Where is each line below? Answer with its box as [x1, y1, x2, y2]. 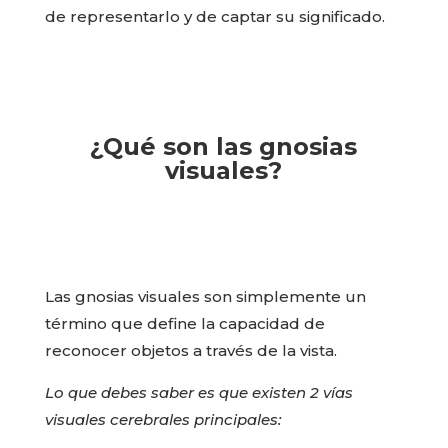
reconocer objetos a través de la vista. [44, 340, 337, 360]
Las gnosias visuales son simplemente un [44, 286, 366, 306]
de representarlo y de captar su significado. [44, 6, 385, 26]
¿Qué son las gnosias [90, 131, 358, 161]
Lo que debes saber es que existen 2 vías [44, 382, 353, 402]
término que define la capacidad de [44, 313, 325, 333]
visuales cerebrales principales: [44, 409, 281, 429]
